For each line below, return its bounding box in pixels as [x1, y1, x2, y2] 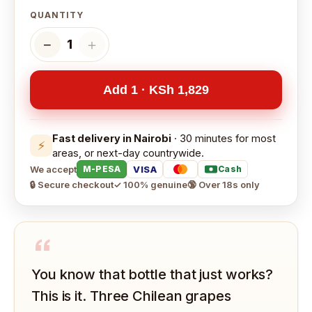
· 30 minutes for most [171, 132, 276, 145]
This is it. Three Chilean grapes [31, 288, 231, 305]
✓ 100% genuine [114, 179, 187, 191]
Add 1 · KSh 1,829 [103, 82, 209, 97]
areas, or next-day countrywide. [52, 147, 204, 159]
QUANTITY [30, 10, 84, 21]
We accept [30, 163, 77, 175]
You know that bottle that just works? [31, 266, 274, 283]
